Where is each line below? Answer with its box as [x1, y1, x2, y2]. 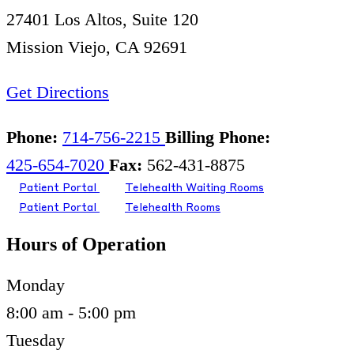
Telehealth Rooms [125, 203, 220, 214]
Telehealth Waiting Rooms [125, 183, 264, 194]
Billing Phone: [165, 127, 270, 148]
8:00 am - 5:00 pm [6, 303, 136, 323]
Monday [6, 275, 65, 296]
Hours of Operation [6, 234, 166, 255]
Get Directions [6, 82, 109, 103]
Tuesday [6, 330, 65, 351]
